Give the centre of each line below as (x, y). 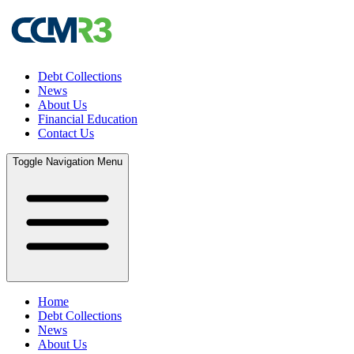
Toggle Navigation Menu (68, 162)
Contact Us (66, 133)
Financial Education (88, 119)
